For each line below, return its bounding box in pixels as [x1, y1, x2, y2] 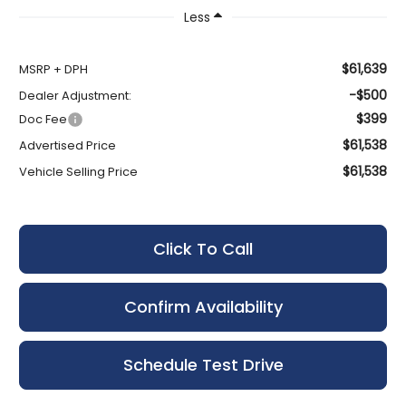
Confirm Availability [123, 295, 283, 318]
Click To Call [153, 237, 253, 260]
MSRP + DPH [19, 60, 89, 78]
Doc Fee [19, 110, 68, 128]
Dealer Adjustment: [19, 86, 132, 104]
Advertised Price [19, 136, 117, 154]
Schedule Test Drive [122, 353, 284, 376]
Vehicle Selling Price [19, 162, 139, 180]
